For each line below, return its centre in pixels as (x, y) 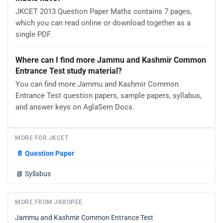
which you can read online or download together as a (103, 23)
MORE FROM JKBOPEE (49, 202)
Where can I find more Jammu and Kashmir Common (111, 60)
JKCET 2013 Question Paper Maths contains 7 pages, (104, 12)
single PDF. (34, 35)
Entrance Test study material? (69, 71)
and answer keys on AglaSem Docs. (75, 107)
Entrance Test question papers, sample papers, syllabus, (109, 96)
